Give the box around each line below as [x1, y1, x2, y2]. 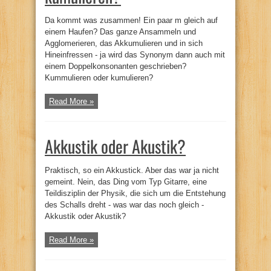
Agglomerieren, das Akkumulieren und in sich [45, 38, 203, 48]
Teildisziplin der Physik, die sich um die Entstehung [45, 188, 226, 198]
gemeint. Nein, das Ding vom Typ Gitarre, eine [45, 177, 207, 186]
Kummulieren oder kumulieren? [45, 73, 153, 82]
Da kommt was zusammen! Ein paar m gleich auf [45, 15, 218, 25]
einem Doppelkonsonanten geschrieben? [45, 61, 186, 71]
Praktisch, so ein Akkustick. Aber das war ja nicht [45, 165, 219, 175]
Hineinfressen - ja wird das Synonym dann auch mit [45, 50, 225, 59]
